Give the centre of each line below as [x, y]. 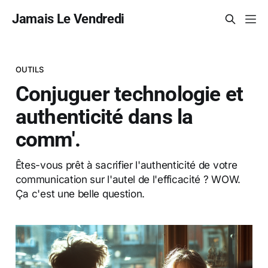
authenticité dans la [104, 116]
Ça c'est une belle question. [80, 193]
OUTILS [30, 69]
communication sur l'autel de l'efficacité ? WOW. [128, 179]
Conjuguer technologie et [129, 94]
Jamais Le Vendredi [68, 19]
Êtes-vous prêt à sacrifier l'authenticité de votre [126, 165]
